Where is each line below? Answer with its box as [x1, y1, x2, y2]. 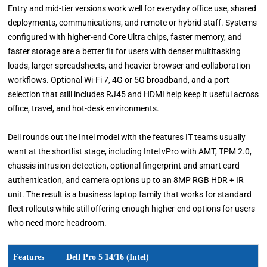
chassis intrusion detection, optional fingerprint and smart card [8, 160, 240, 170]
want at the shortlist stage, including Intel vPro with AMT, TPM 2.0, [8, 146, 252, 156]
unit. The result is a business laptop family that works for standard [8, 189, 252, 199]
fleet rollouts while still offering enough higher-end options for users [8, 203, 256, 213]
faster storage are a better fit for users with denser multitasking [8, 46, 241, 56]
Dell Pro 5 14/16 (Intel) [66, 252, 150, 262]
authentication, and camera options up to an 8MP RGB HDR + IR [8, 175, 244, 185]
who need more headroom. [8, 218, 107, 228]
